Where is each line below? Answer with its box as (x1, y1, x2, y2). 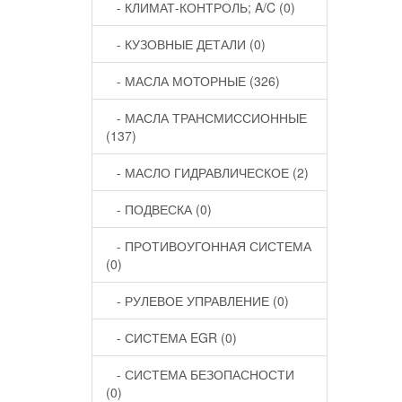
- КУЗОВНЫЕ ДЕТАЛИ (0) (106, 35, 266, 53)
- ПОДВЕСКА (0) (106, 200, 212, 218)
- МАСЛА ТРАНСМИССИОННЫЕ (106, 109, 307, 127)
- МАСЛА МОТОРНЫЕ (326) (106, 72, 280, 90)
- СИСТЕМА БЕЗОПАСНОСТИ (106, 365, 294, 383)
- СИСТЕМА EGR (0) (106, 328, 237, 346)
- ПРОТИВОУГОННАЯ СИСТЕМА (106, 237, 311, 255)
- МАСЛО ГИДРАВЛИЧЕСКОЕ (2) (106, 163, 309, 181)
